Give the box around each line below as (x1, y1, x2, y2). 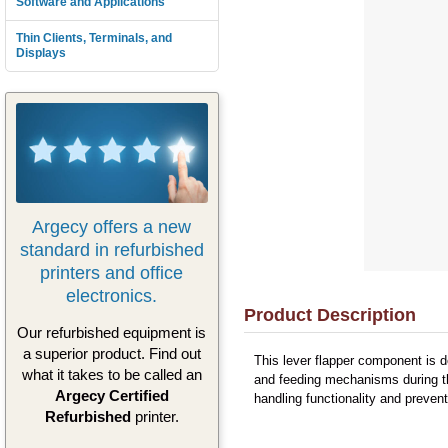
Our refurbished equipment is (17, 324, 207, 342)
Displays (16, 46, 66, 60)
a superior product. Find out (22, 345, 201, 363)
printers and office (40, 262, 184, 283)
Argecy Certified (54, 387, 169, 405)
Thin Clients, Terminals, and (16, 31, 172, 45)
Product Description (243, 305, 416, 325)
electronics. (66, 285, 158, 306)
